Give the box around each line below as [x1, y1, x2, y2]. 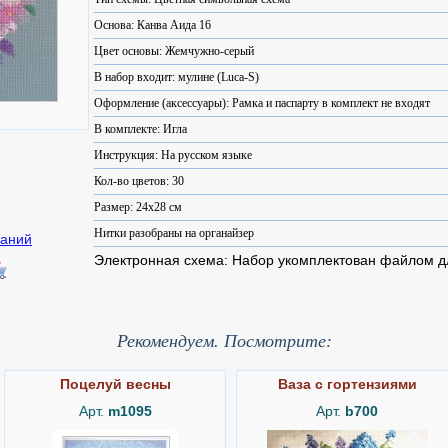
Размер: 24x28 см [94, 200, 182, 214]
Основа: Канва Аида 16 [94, 18, 211, 32]
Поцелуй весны [59, 376, 171, 392]
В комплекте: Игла [94, 122, 187, 136]
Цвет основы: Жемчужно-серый [94, 44, 254, 58]
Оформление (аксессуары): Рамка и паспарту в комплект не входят [94, 96, 430, 110]
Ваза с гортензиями [277, 376, 417, 392]
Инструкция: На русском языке [94, 148, 252, 162]
